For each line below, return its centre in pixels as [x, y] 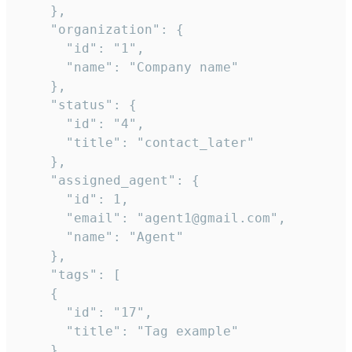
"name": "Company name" [129, 68]
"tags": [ [70, 275]
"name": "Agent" [101, 237]
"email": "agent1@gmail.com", [152, 218]
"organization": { [101, 30]
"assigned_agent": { [109, 181]
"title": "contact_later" [137, 143]
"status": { [78, 105]
